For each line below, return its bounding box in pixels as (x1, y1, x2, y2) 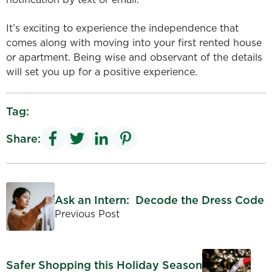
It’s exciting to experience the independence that (6, 21, 239, 35)
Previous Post (55, 206, 120, 220)
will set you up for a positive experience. (6, 64, 197, 78)
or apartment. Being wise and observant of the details (6, 50, 262, 64)
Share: (6, 131, 41, 146)
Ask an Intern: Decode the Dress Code (55, 192, 264, 208)
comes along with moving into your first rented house (6, 35, 262, 49)
